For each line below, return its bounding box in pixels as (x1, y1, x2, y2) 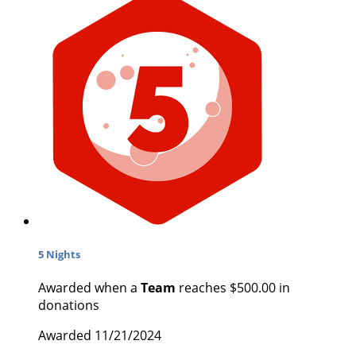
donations (38, 296, 99, 315)
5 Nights (38, 247, 80, 262)
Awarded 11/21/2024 (38, 327, 161, 345)
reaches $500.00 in (176, 279, 290, 297)
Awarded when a (38, 279, 141, 297)
